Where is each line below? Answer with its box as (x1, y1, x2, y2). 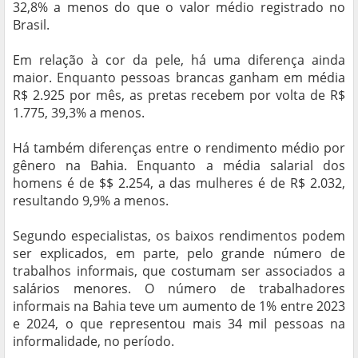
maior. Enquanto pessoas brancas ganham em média (13, 69, 345, 87)
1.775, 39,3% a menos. (13, 104, 145, 122)
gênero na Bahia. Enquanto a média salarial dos (13, 157, 345, 175)
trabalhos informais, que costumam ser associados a (13, 262, 345, 280)
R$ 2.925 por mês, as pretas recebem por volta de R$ (13, 86, 345, 105)
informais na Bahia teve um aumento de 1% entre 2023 (13, 297, 345, 316)
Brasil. (13, 16, 50, 34)
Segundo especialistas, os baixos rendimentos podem (13, 227, 345, 245)
